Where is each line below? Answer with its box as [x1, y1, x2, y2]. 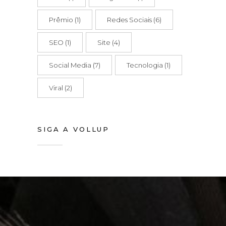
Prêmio [49, 16, 73, 24]
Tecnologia [127, 61, 163, 69]
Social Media [49, 61, 91, 69]
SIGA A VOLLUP [37, 125, 110, 133]
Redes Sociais [107, 16, 152, 24]
